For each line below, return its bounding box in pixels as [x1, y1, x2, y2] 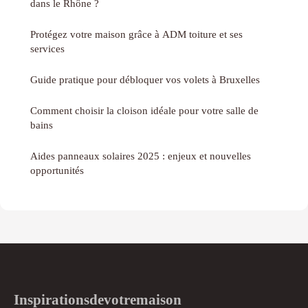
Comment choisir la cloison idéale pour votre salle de [30, 104, 258, 117]
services [30, 43, 65, 55]
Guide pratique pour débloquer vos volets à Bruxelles [30, 74, 260, 86]
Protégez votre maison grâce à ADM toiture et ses [30, 28, 243, 41]
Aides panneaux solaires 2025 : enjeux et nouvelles [30, 150, 251, 162]
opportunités [30, 164, 84, 177]
